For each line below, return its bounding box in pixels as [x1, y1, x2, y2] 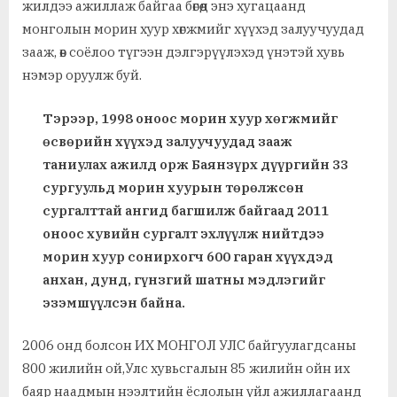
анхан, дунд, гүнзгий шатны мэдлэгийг [42, 270, 325, 288]
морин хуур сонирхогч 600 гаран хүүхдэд [42, 247, 333, 265]
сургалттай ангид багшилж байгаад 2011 [42, 201, 329, 219]
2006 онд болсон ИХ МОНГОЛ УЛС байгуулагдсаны [22, 337, 356, 354]
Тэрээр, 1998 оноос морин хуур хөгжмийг [42, 109, 338, 127]
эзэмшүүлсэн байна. [42, 293, 185, 311]
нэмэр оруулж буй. [22, 66, 142, 84]
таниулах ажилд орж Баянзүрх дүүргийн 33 [42, 155, 348, 173]
